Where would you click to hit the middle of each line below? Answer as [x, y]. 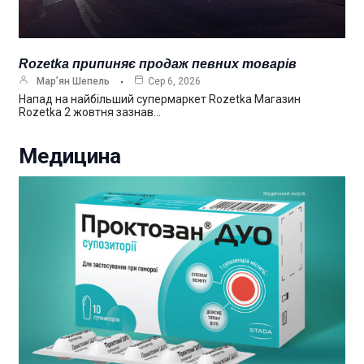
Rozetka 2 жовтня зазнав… [90, 113]
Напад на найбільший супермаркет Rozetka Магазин [160, 100]
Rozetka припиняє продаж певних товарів [158, 64]
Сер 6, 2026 [174, 82]
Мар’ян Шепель [73, 82]
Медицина [70, 156]
